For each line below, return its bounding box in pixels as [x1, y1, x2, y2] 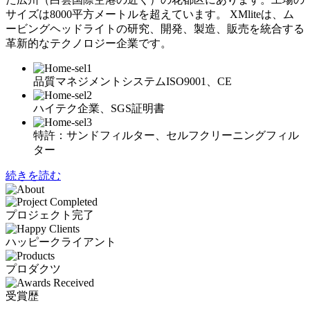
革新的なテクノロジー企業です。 [6, 37, 172, 49]
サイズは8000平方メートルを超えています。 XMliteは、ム [6, 8, 294, 20]
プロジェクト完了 [6, 209, 94, 221]
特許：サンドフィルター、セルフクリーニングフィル [33, 129, 299, 141]
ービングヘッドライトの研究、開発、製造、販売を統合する [6, 23, 304, 35]
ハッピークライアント [6, 236, 116, 248]
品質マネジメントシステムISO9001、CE [33, 75, 232, 87]
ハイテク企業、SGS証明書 [33, 102, 165, 114]
